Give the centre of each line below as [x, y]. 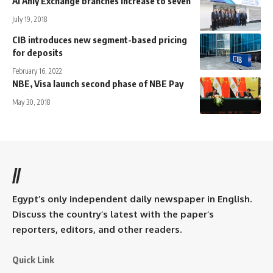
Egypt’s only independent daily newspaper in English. [132, 199]
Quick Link [33, 260]
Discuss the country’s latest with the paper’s [113, 214]
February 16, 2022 [37, 71]
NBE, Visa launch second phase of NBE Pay [98, 84]
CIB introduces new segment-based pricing [100, 40]
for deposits [37, 53]
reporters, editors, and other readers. [97, 230]
